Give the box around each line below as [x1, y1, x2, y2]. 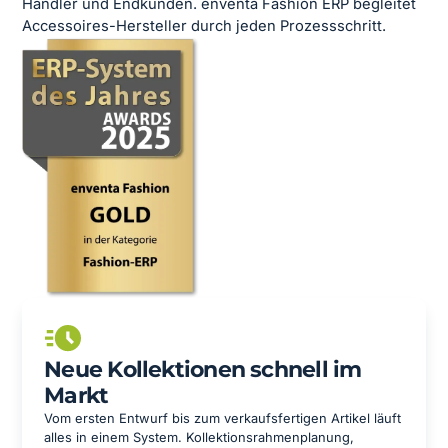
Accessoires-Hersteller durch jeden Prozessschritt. [22, 17, 387, 36]
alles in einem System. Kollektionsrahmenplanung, [44, 429, 355, 445]
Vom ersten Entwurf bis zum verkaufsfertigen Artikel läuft [44, 410, 402, 426]
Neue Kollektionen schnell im [44, 355, 362, 383]
